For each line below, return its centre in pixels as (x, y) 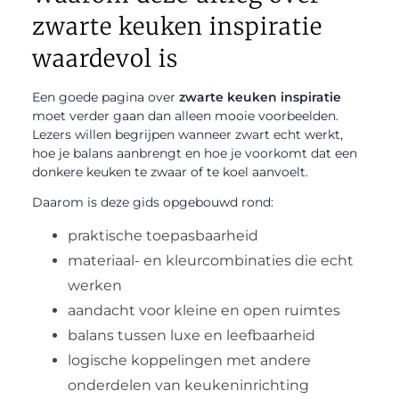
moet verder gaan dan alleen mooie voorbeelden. (185, 116)
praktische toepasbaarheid (163, 235)
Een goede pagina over (105, 98)
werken (94, 285)
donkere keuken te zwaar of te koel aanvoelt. (170, 172)
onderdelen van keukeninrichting (188, 385)
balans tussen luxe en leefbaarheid (191, 335)
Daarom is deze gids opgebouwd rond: (152, 202)
